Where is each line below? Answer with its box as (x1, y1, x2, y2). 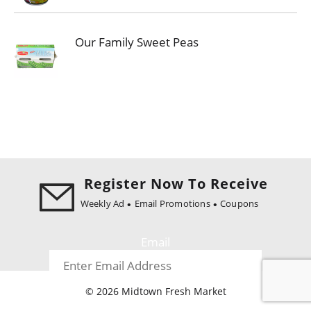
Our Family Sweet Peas (75, 34, 199, 50)
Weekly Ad (80, 197, 125, 210)
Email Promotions (134, 197, 210, 210)
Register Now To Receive (84, 174, 269, 193)
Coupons (220, 197, 259, 210)
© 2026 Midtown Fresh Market (85, 285, 226, 298)
